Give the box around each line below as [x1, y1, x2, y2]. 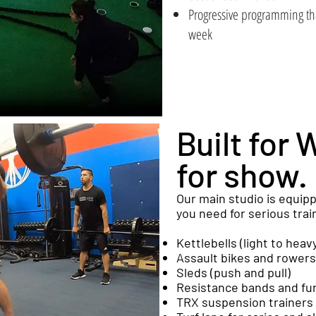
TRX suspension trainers [176, 294, 313, 310]
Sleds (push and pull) [176, 265, 291, 280]
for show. [176, 154, 308, 194]
